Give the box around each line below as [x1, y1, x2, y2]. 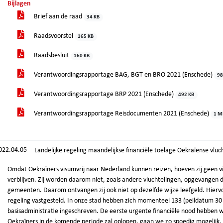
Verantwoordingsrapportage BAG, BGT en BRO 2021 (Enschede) [32, 71, 214, 79]
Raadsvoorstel [32, 32, 75, 40]
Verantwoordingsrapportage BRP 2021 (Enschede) [32, 91, 175, 98]
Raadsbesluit [32, 52, 71, 59]
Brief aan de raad [32, 13, 84, 20]
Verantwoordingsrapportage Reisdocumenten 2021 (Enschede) [32, 110, 211, 117]
